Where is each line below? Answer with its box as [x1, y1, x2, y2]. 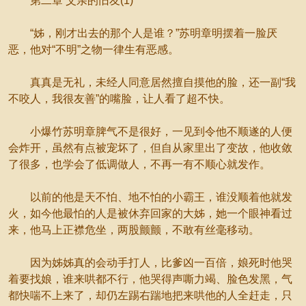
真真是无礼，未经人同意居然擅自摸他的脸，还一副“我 [8, 76, 296, 88]
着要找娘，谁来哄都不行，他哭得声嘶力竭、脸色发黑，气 [8, 273, 292, 285]
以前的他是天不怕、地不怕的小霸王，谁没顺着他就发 [8, 191, 292, 203]
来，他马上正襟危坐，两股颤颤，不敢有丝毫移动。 [8, 224, 260, 236]
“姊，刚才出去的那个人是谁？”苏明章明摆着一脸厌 [8, 27, 277, 39]
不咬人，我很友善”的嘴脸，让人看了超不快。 [8, 93, 230, 105]
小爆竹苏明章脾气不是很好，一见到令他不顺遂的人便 [8, 126, 292, 137]
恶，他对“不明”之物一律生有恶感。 [8, 44, 179, 55]
